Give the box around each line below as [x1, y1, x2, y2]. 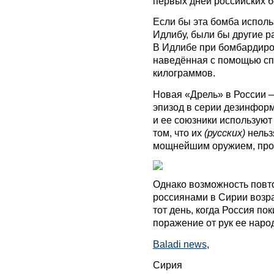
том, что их [153, 127, 204, 138]
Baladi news [153, 238, 207, 250]
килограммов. [153, 67, 215, 79]
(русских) [204, 127, 245, 138]
